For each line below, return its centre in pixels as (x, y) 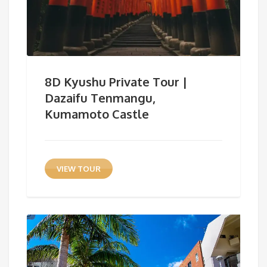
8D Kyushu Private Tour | (116, 81)
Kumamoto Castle (97, 114)
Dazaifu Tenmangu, (100, 97)
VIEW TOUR (78, 168)
